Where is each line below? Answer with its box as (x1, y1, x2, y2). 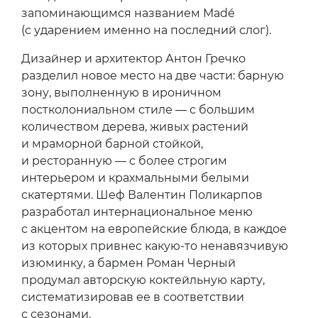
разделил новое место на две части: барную (21, 68, 284, 82)
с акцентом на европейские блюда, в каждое (21, 221, 287, 236)
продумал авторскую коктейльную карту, (21, 273, 265, 287)
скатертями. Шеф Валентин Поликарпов (21, 187, 263, 202)
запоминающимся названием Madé (21, 6, 235, 20)
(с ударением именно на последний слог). (21, 23, 271, 37)
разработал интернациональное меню (21, 204, 253, 219)
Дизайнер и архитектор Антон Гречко (21, 51, 246, 65)
